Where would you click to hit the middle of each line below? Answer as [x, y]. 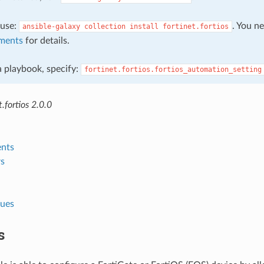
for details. [46, 40]
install [144, 26]
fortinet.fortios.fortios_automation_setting [173, 69]
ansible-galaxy [51, 26]
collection [105, 26]
